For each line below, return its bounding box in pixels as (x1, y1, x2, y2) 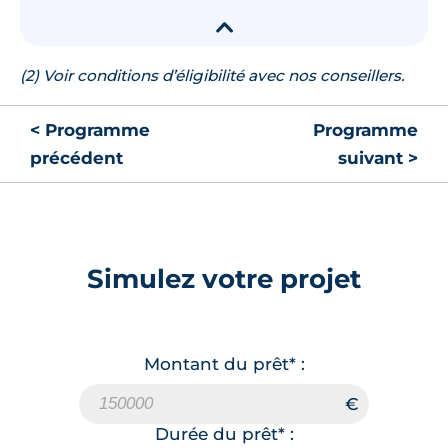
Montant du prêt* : (143, 353, 305, 374)
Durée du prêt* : (154, 423, 294, 444)
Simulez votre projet (87, 262, 361, 294)
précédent (30, 147, 123, 168)
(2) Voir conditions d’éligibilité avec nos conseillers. (20, 65, 404, 85)
